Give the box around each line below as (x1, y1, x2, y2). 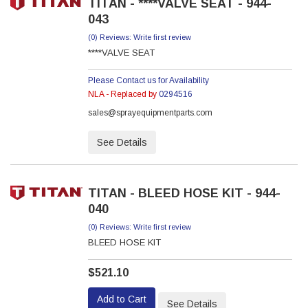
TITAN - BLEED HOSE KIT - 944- (87, 186, 280, 200)
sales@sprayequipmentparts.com (87, 108, 212, 118)
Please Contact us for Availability (87, 76, 209, 85)
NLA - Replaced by (87, 89, 159, 99)
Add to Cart (96, 293, 146, 305)
